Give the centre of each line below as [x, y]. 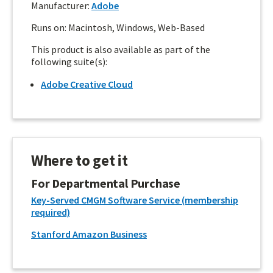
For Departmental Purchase [106, 183]
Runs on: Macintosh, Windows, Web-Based [118, 27]
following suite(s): [69, 61]
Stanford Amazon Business [89, 234]
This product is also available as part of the [121, 49]
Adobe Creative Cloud [87, 84]
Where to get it [80, 160]
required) [51, 212]
